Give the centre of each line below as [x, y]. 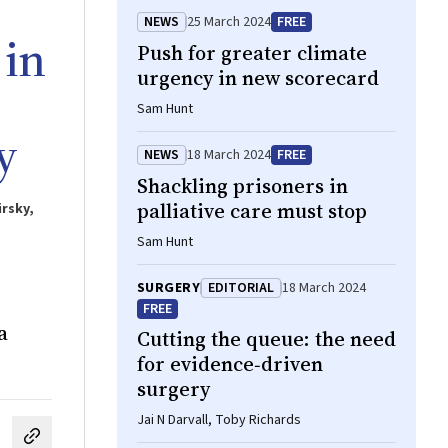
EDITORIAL [240, 288]
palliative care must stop [252, 211]
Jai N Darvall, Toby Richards [219, 420]
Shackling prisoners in [242, 186]
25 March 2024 [229, 22]
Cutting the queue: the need [266, 339]
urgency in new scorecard [258, 78]
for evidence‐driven [230, 364]
